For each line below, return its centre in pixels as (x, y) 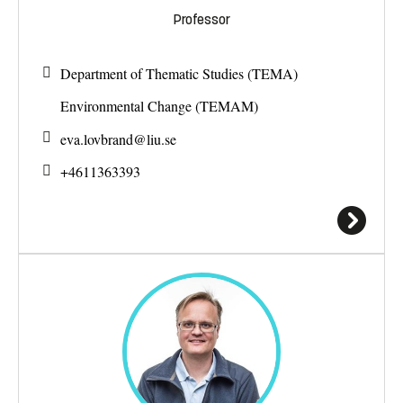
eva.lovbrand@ (103, 139)
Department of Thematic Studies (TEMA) (179, 73)
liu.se (161, 139)
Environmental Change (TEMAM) (159, 106)
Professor (201, 19)
